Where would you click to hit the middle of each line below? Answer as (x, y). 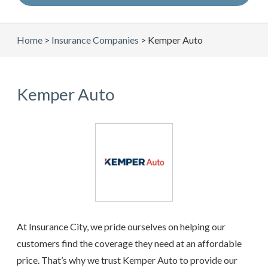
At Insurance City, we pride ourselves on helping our (121, 227)
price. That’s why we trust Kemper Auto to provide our (127, 260)
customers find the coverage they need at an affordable (129, 243)
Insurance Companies (95, 40)
